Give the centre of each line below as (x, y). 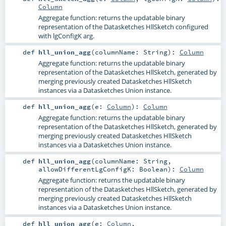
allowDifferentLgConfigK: (89, 169)
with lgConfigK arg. (66, 36)
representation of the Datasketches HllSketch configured (123, 26)
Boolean (153, 169)
